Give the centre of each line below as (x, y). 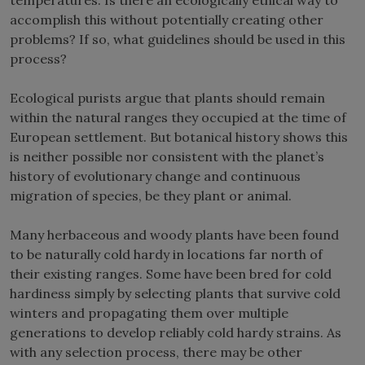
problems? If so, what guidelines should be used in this (178, 39)
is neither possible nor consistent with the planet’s (167, 156)
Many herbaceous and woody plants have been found (174, 234)
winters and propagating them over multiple (149, 312)
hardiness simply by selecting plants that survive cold (175, 293)
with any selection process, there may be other (156, 352)
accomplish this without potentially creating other (167, 19)
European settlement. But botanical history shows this (179, 136)
